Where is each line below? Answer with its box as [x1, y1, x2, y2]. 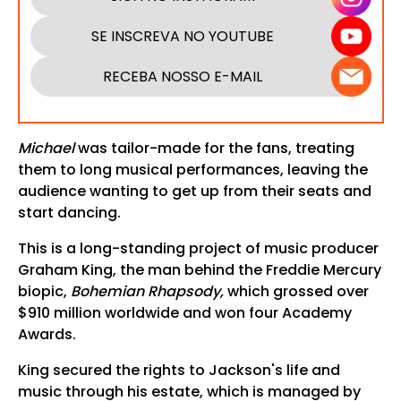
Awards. [17, 324, 76, 346]
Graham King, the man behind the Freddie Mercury [17, 260, 381, 281]
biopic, [17, 281, 71, 303]
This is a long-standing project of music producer [17, 238, 379, 260]
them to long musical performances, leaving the [17, 159, 368, 181]
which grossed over [223, 281, 369, 303]
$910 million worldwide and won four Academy [17, 303, 352, 324]
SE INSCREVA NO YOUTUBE [91, 25, 274, 47]
